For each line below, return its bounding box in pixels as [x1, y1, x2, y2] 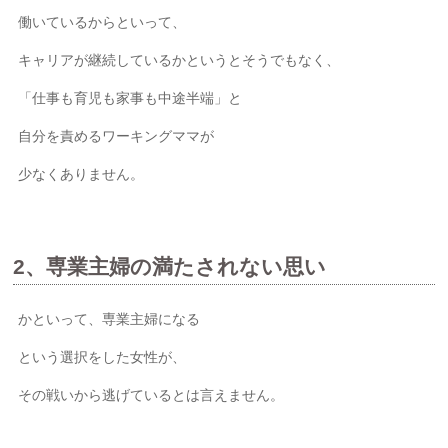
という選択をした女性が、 [18, 348, 187, 365]
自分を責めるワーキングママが [18, 127, 215, 144]
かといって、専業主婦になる [18, 310, 201, 327]
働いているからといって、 [18, 13, 187, 30]
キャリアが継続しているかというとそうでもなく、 [18, 51, 341, 68]
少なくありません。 [18, 165, 145, 182]
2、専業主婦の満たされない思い [13, 254, 327, 278]
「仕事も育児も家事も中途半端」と [18, 89, 243, 106]
